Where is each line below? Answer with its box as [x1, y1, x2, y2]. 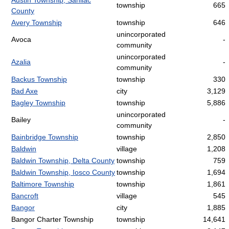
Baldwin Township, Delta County [11, 156, 114, 165]
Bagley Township [11, 99, 65, 107]
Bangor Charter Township [11, 215, 94, 224]
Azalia [11, 58, 31, 66]
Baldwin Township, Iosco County [11, 168, 115, 177]
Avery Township [11, 18, 62, 27]
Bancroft [11, 192, 38, 200]
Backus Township [11, 75, 67, 84]
